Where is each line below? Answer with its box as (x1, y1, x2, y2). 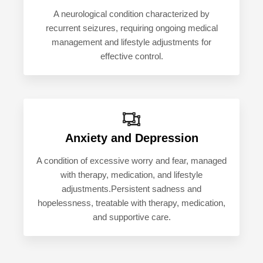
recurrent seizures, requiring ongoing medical (45, 23, 218, 33)
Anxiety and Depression (65, 131, 198, 145)
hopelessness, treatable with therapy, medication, (38, 198, 225, 208)
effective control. (100, 52, 163, 62)
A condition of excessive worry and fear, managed (36, 156, 227, 166)
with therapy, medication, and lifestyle (60, 170, 203, 180)
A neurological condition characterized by (53, 9, 210, 19)
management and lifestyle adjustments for (52, 38, 211, 48)
